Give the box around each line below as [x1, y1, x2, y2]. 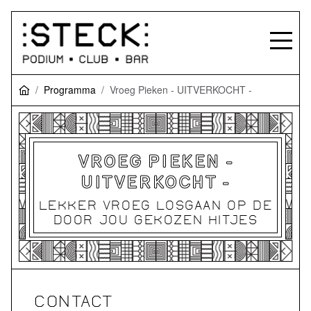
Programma [44, 82, 96, 96]
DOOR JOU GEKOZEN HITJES [53, 212, 258, 227]
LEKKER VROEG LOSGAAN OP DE [38, 197, 273, 212]
